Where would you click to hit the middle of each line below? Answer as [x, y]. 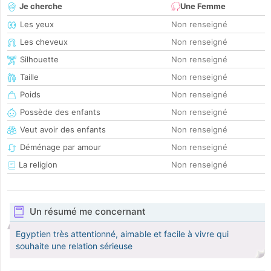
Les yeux [37, 24]
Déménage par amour [60, 147]
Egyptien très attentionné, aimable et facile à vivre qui [122, 234]
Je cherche [41, 6]
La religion [37, 165]
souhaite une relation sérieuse [74, 246]
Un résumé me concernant [87, 212]
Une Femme [203, 6]
